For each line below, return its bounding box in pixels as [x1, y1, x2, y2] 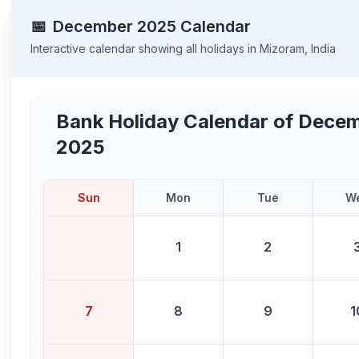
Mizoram [260, 42, 305, 55]
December [53, 17, 134, 36]
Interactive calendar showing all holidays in [30, 42, 260, 55]
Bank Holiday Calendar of [56, 110, 299, 133]
